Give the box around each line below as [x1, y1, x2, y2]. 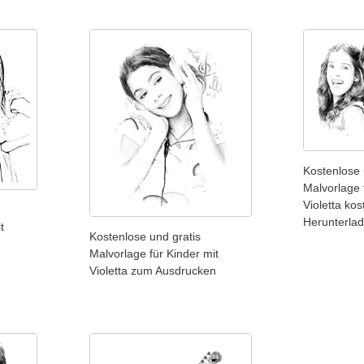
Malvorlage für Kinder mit [89, 246, 219, 260]
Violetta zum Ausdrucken [89, 263, 216, 277]
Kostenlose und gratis [89, 229, 201, 243]
